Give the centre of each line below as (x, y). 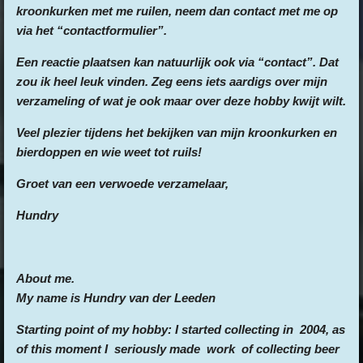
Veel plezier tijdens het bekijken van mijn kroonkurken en (177, 133)
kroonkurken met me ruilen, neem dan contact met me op (177, 11)
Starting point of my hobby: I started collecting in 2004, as (181, 330)
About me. (45, 279)
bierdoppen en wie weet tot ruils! (109, 152)
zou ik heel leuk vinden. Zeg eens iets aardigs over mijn (172, 82)
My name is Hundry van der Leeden (116, 298)
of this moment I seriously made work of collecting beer (178, 349)
